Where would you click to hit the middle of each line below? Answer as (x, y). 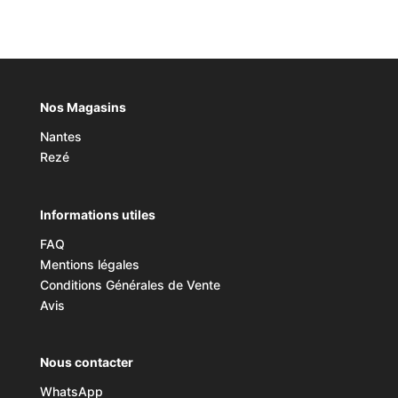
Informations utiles (97, 214)
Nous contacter (86, 362)
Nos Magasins (83, 107)
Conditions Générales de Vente (130, 284)
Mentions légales (89, 264)
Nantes (60, 137)
